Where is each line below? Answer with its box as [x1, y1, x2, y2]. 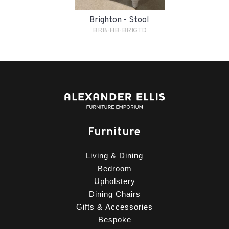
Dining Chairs [88, 189, 141, 198]
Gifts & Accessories [76, 202, 153, 211]
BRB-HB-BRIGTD [93, 26, 147, 35]
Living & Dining [86, 151, 143, 160]
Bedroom [97, 164, 132, 173]
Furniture [88, 125, 141, 140]
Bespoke [98, 215, 131, 224]
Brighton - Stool [89, 15, 150, 26]
